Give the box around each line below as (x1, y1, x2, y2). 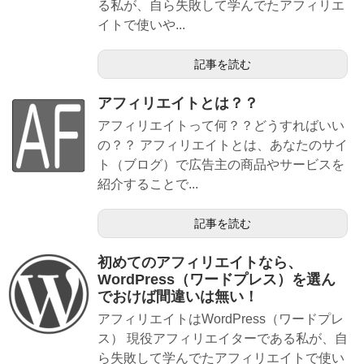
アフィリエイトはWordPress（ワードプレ (97, 312, 344, 326)
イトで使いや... (97, 18, 185, 32)
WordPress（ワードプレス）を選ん (97, 271, 336, 288)
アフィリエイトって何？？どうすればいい (97, 119, 344, 132)
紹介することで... (97, 177, 198, 191)
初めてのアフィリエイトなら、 (97, 254, 302, 271)
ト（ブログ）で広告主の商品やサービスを (97, 158, 344, 171)
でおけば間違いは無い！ (97, 288, 258, 305)
